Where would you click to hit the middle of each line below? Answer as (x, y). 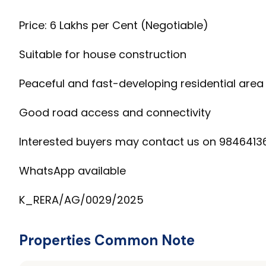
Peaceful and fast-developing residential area (141, 83)
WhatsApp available (72, 170)
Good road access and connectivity (115, 112)
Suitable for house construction (103, 54)
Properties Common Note (107, 240)
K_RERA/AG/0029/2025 (81, 199)
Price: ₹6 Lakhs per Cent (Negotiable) (114, 25)
